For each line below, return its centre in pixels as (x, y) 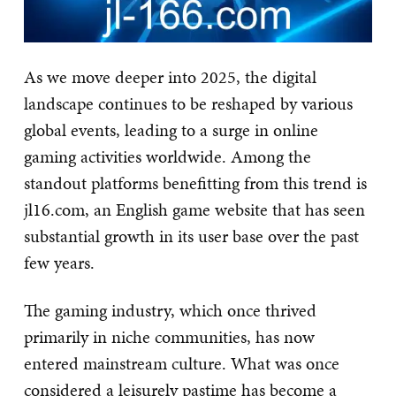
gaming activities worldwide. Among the (168, 156)
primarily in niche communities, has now (169, 337)
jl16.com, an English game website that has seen (194, 209)
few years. (59, 263)
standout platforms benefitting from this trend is (195, 183)
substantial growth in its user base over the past (191, 236)
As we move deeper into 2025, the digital (170, 77)
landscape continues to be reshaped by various (188, 103)
